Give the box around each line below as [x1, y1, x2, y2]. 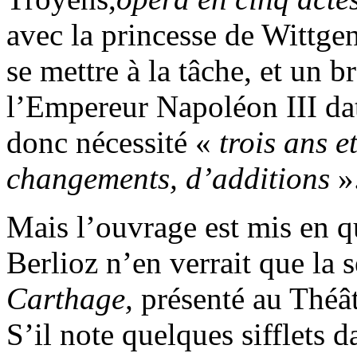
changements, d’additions [6, 161, 330, 196]
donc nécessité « [6, 125, 219, 160]
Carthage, [6, 281, 133, 316]
